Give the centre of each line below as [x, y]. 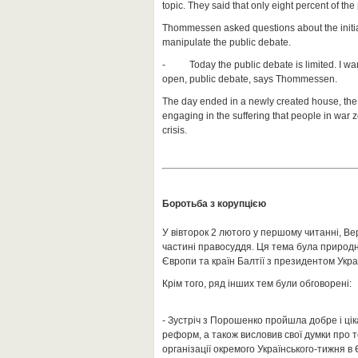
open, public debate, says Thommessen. [250, 79]
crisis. [175, 130]
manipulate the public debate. [227, 42]
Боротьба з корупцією [214, 204]
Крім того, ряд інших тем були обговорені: [257, 284]
